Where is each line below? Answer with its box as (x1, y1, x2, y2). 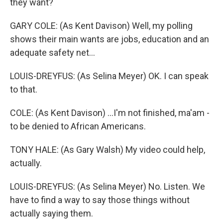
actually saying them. (10, 208, 93, 219)
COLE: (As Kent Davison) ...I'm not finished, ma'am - (10, 108, 210, 118)
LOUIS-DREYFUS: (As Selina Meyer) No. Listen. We (10, 181, 205, 192)
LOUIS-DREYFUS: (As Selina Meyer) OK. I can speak (10, 71, 209, 81)
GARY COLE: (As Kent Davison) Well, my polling (10, 20, 193, 31)
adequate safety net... (10, 47, 95, 58)
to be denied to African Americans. (10, 121, 146, 131)
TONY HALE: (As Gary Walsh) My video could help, (10, 144, 205, 155)
